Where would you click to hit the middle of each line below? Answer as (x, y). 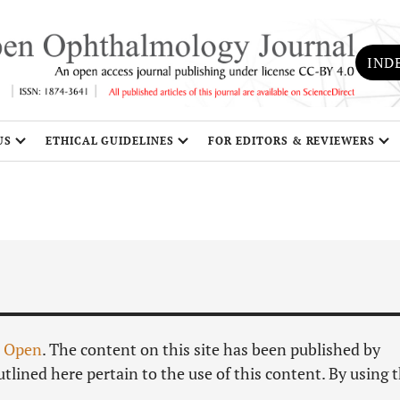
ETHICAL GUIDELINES (110, 141)
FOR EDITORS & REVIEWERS (292, 141)
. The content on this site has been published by (211, 349)
